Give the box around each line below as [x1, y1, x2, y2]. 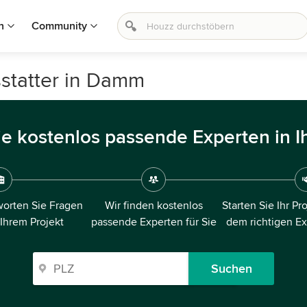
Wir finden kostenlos [104, 199, 203, 212]
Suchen [210, 261, 252, 276]
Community [32, 19, 87, 33]
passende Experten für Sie [90, 215, 217, 229]
